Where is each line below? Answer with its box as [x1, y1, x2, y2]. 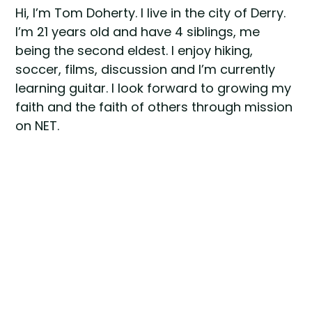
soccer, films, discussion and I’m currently [15, 61, 276, 79]
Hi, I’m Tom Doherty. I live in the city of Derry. [15, 4, 286, 22]
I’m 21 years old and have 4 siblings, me [15, 23, 260, 41]
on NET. [15, 117, 60, 135]
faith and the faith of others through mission [15, 98, 293, 116]
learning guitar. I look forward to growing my [15, 79, 292, 97]
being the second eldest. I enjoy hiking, [15, 42, 253, 60]
